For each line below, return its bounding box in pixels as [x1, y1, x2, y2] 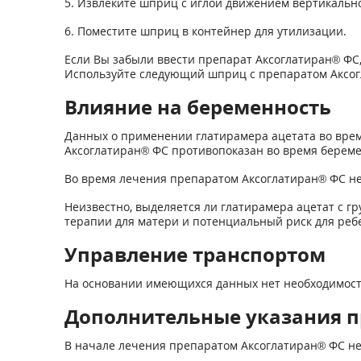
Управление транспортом [64, 241, 326, 268]
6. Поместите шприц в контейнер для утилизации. [64, 23, 346, 39]
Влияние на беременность [64, 93, 331, 120]
